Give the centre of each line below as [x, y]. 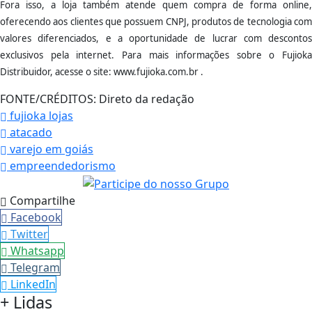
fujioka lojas [40, 116]
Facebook [36, 218]
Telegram [35, 268]
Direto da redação [145, 99]
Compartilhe [41, 201]
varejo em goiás [50, 149]
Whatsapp [37, 251]
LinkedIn [33, 284]
